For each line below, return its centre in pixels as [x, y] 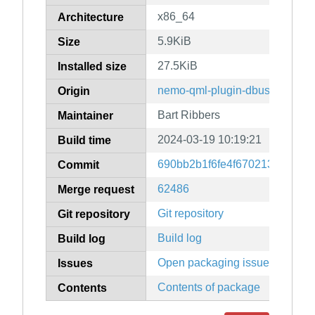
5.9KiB [174, 41]
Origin [74, 91]
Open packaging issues [216, 263]
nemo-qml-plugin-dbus [214, 91]
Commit [78, 165]
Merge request [96, 190]
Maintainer [85, 116]
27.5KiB [178, 66]
